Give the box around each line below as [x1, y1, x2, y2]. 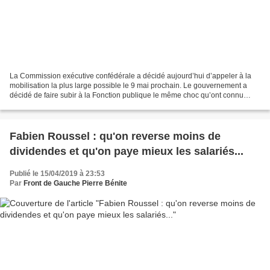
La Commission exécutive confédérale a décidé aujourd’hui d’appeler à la [10, 72, 251, 81]
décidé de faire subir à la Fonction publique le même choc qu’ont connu [10, 91, 243, 100]
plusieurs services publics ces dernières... [10, 101, 146, 110]
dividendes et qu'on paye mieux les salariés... [10, 145, 243, 158]
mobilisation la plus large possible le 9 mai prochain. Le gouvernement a [10, 81, 247, 90]
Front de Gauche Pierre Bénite [24, 179, 127, 188]
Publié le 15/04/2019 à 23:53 [10, 169, 105, 178]
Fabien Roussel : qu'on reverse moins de [10, 130, 221, 143]
